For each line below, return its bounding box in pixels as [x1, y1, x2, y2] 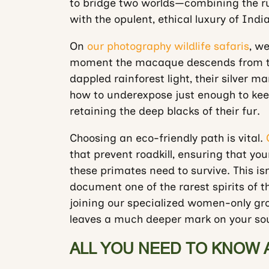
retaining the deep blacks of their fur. [69, 104, 260, 118]
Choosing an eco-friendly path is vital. [69, 131, 266, 145]
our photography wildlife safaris [86, 40, 249, 53]
